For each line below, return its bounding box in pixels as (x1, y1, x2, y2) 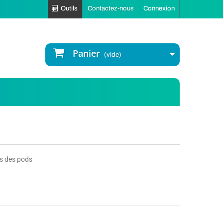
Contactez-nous (88, 5, 134, 12)
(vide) (104, 51, 121, 58)
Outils (61, 5, 78, 12)
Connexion (143, 5, 175, 12)
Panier (73, 47, 100, 59)
